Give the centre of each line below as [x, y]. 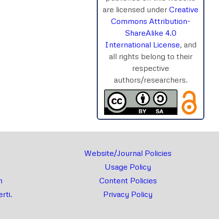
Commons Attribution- [151, 21]
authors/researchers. [151, 79]
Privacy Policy [128, 194]
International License [142, 44]
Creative [184, 9]
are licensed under [136, 9]
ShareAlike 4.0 [151, 33]
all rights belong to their [151, 56]
